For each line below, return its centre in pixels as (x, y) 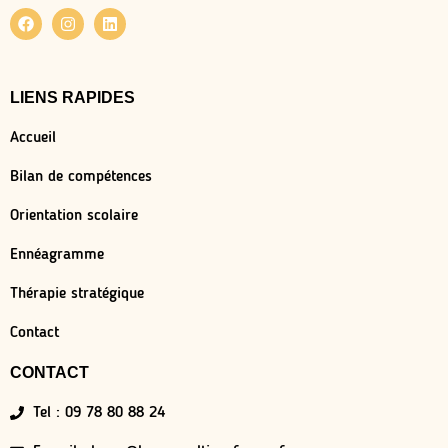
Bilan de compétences (81, 176)
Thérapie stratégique (77, 293)
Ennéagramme (57, 254)
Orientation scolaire (74, 215)
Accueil (33, 137)
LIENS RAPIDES (72, 97)
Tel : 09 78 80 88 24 (98, 412)
